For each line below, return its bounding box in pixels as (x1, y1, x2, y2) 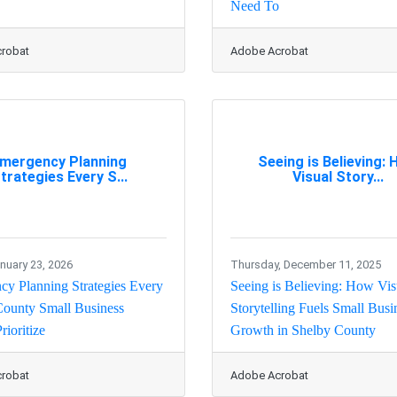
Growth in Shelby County (230, 323, 376, 339)
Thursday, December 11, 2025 (230, 258, 381, 272)
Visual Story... (292, 167, 384, 185)
